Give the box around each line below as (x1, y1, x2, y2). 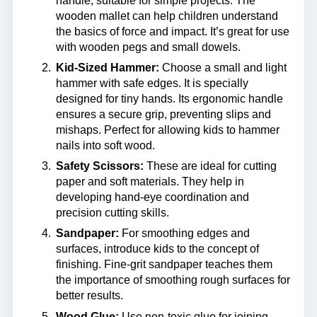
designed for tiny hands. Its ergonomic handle (55, 93, 283, 105)
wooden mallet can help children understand (55, 9, 278, 22)
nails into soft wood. (55, 139, 155, 151)
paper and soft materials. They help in (55, 175, 244, 188)
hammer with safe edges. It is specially (55, 77, 248, 89)
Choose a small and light (158, 62, 287, 74)
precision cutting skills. (55, 207, 169, 219)
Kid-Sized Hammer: (55, 62, 159, 74)
